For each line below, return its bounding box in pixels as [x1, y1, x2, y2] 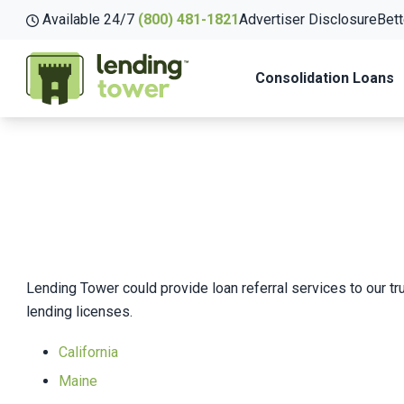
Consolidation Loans [254, 69, 394, 87]
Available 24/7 [39, 11, 138, 28]
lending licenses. [26, 302, 133, 320]
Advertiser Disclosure [239, 11, 377, 28]
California [59, 343, 118, 361]
